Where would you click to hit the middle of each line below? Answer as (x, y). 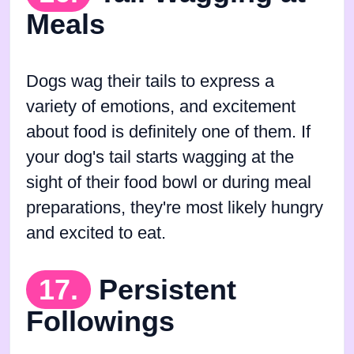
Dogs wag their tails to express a (150, 81)
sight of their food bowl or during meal (169, 182)
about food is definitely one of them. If (168, 132)
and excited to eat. (96, 233)
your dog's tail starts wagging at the (160, 157)
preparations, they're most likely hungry (175, 207)
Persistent (168, 289)
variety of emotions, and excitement (161, 106)
